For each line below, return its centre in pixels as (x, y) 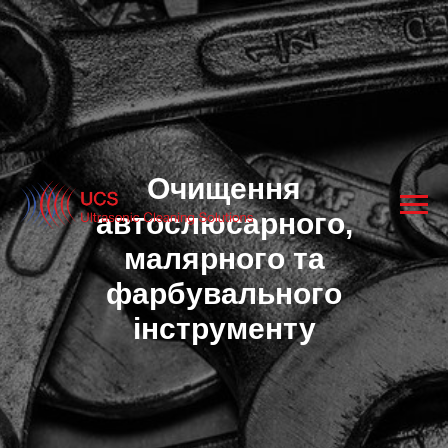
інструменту (224, 328)
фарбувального (224, 293)
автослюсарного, (224, 223)
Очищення (224, 188)
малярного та (224, 258)
